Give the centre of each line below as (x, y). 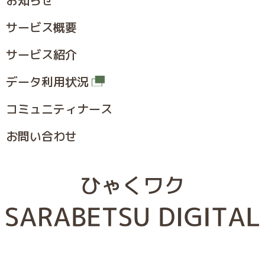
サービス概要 (41, 27)
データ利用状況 (47, 81)
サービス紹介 (41, 54)
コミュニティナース (59, 109)
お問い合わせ (41, 136)
